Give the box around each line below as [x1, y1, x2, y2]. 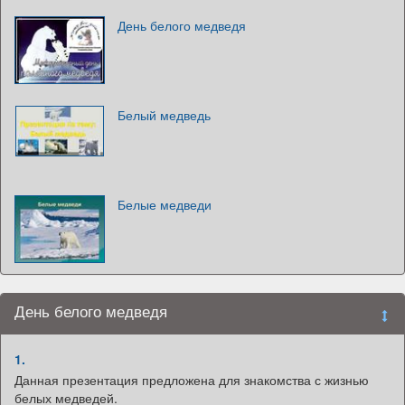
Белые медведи [118, 195, 212, 214]
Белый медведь [118, 106, 211, 125]
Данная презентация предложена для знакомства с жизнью [14, 371, 369, 390]
